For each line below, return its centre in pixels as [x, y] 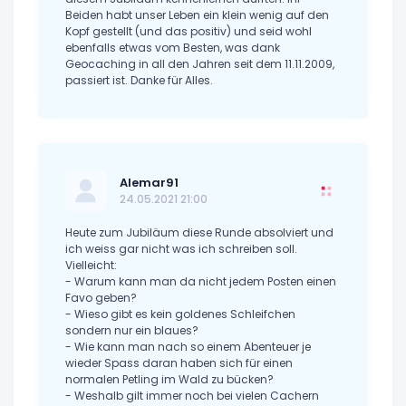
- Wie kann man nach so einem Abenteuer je [188, 347]
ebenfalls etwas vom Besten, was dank [173, 48]
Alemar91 [149, 183]
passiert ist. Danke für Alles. [139, 81]
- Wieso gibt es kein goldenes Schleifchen [180, 314]
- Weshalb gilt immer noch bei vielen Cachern [192, 396]
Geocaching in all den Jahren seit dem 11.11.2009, [200, 64]
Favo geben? [101, 298]
